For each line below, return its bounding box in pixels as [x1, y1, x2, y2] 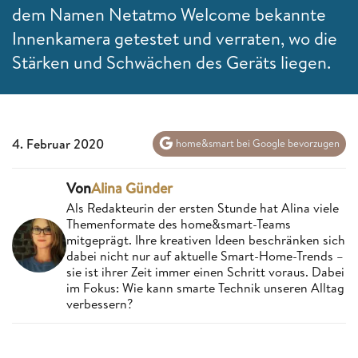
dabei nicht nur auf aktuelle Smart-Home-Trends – [66, 246, 344, 265]
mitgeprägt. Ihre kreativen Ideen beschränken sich [66, 230, 345, 249]
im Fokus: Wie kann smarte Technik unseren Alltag [66, 278, 344, 296]
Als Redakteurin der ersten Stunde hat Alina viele [66, 198, 339, 217]
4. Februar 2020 [12, 134, 104, 153]
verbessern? [66, 294, 133, 312]
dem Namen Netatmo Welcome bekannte [12, 2, 326, 26]
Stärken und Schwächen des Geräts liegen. [12, 50, 331, 74]
